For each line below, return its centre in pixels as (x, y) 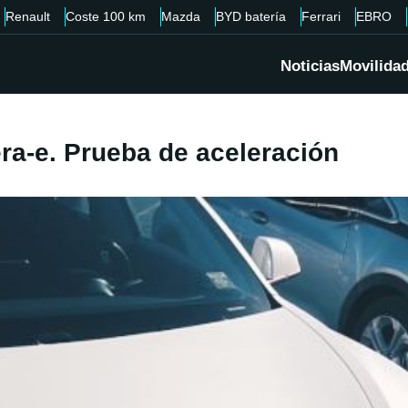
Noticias (310, 66)
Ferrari (321, 16)
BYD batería (251, 16)
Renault (28, 16)
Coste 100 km (106, 16)
